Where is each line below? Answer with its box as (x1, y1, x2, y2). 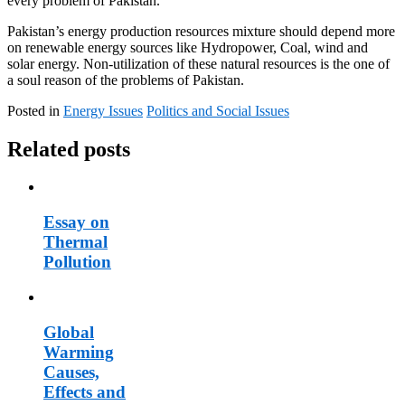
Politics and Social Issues (146, 102, 289, 118)
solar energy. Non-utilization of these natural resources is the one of (7, 55, 390, 71)
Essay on (43, 212, 109, 232)
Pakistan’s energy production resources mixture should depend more (7, 23, 395, 39)
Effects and (43, 381, 126, 401)
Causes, (43, 362, 99, 381)
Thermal (43, 232, 108, 252)
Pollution (43, 252, 111, 272)
